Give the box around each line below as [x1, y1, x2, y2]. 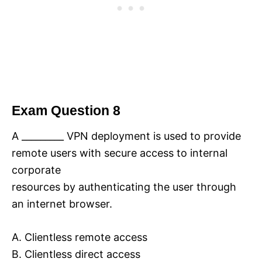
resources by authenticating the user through [12, 180, 236, 193]
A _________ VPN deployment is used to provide [12, 129, 241, 142]
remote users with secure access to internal [12, 146, 227, 159]
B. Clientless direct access [12, 247, 140, 260]
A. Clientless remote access [12, 230, 147, 243]
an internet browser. [12, 197, 112, 210]
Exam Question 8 [12, 103, 120, 118]
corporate [12, 163, 61, 176]
